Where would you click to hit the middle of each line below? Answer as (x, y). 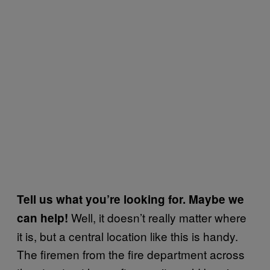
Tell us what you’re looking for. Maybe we (130, 199)
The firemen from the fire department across (131, 254)
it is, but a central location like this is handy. (127, 236)
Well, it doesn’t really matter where (157, 217)
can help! (42, 218)
